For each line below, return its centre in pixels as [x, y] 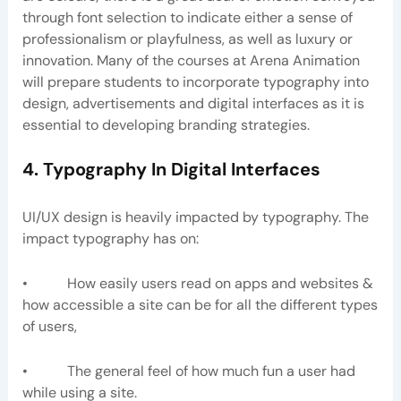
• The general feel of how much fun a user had [188, 371]
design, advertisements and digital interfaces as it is [193, 103]
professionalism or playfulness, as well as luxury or [187, 38]
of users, [49, 326]
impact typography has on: [110, 239]
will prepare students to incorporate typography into [195, 81]
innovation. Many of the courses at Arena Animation [191, 60]
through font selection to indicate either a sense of [187, 17]
